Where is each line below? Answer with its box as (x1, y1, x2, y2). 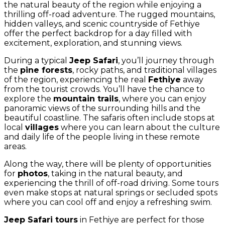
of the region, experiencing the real (4, 75, 148, 84)
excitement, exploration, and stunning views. (4, 38, 182, 48)
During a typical (4, 56, 69, 65)
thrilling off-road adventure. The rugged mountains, (4, 10, 215, 19)
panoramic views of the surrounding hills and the (4, 103, 200, 113)
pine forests (20, 65, 72, 75)
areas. (4, 142, 27, 151)
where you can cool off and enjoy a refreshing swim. (4, 197, 212, 207)
